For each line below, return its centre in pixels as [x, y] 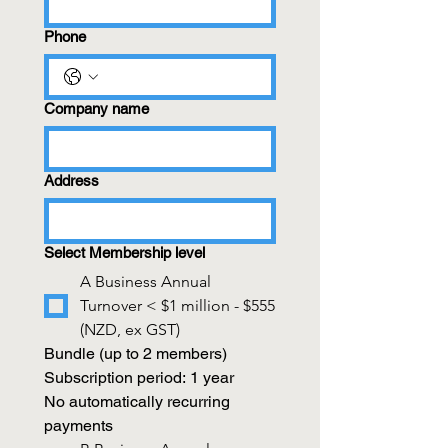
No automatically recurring [137, 401]
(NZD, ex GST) [130, 329]
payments [78, 425]
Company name [96, 108]
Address [71, 180]
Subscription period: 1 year [139, 377]
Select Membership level [124, 252]
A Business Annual [145, 281]
